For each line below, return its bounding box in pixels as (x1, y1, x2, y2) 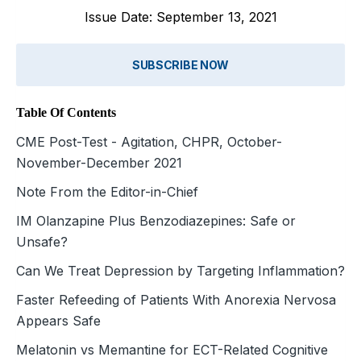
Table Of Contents (16, 105, 116, 119)
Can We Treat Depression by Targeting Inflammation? (16, 262, 345, 279)
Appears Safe (16, 312, 101, 329)
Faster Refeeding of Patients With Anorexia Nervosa (16, 291, 336, 308)
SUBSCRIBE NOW (131, 57, 230, 72)
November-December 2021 (16, 154, 182, 171)
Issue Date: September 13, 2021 (84, 8, 277, 25)
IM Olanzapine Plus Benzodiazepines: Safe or (16, 212, 296, 229)
